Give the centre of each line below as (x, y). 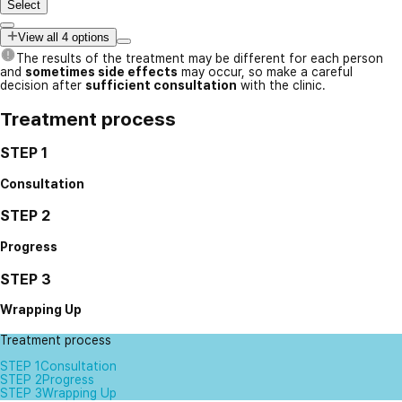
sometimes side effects (101, 72)
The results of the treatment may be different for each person (200, 59)
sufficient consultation (161, 86)
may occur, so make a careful (265, 72)
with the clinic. (281, 86)
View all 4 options (64, 38)
